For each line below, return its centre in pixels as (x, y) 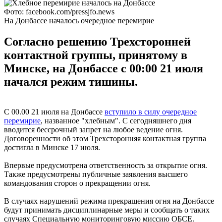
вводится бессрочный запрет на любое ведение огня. (93, 129)
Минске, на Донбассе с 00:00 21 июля (104, 68)
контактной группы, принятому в (96, 55)
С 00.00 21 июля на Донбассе (54, 111)
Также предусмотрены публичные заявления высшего (96, 174)
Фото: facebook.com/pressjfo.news (59, 11)
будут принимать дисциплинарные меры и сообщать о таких (107, 210)
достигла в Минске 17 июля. (52, 147)
